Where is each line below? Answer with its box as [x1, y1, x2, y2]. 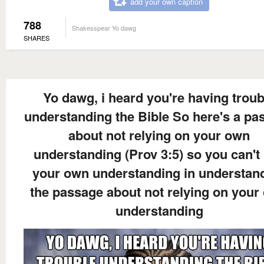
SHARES [24, 32, 49, 42]
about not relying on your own [68, 125, 250, 144]
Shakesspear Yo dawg [72, 22, 136, 32]
